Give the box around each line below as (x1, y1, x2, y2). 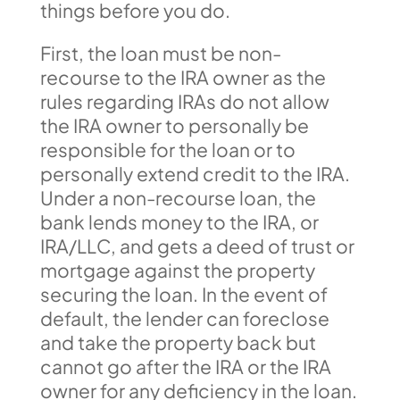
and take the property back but (39, 329, 316, 354)
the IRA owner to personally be (39, 112, 309, 137)
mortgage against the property (39, 257, 315, 282)
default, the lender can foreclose (39, 305, 329, 330)
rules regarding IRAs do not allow (39, 88, 329, 113)
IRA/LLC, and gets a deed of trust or (39, 233, 354, 258)
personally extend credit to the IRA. (39, 161, 350, 186)
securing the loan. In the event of (39, 281, 328, 306)
